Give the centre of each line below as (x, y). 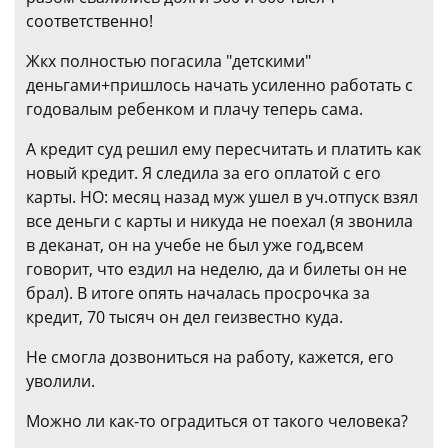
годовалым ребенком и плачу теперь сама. (194, 109)
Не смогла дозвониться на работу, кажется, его (210, 357)
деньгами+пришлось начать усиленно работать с (219, 85)
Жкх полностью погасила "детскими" (168, 61)
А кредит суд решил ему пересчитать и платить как (223, 149)
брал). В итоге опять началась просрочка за (198, 293)
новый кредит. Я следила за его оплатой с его (203, 173)
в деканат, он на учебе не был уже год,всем (195, 245)
